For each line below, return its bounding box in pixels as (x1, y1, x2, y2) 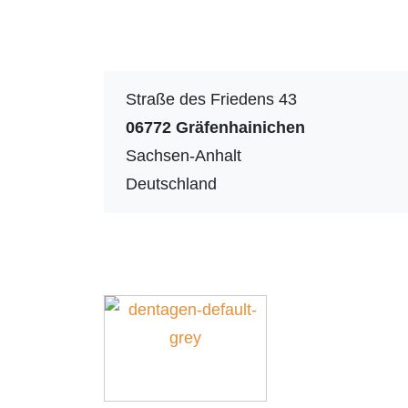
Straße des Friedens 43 (126, 89, 298, 108)
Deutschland (126, 174, 217, 193)
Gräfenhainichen (176, 117, 305, 137)
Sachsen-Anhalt (126, 146, 241, 165)
